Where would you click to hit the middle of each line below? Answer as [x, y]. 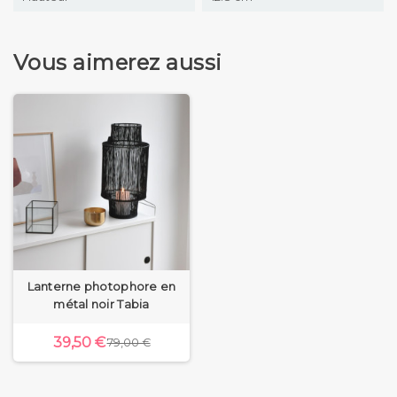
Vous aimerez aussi [118, 62]
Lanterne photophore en [101, 286]
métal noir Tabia [101, 304]
